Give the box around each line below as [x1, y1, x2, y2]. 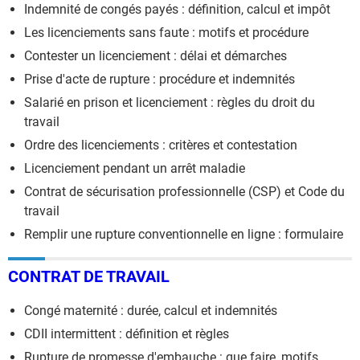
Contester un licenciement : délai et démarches [24, 47, 287, 63]
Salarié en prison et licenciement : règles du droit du [24, 94, 315, 110]
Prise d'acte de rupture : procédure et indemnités [24, 71, 295, 87]
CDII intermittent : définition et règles [24, 325, 229, 342]
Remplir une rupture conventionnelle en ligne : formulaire [24, 226, 343, 242]
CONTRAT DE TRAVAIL [8, 267, 170, 287]
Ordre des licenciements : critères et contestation [24, 137, 297, 153]
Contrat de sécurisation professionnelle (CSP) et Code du [24, 183, 345, 199]
